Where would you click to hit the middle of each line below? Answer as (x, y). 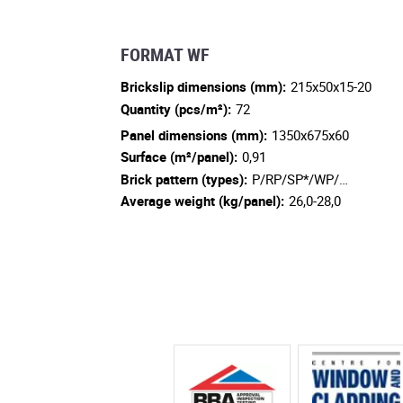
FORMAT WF (165, 55)
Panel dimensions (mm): (194, 135)
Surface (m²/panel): (179, 157)
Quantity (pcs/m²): (176, 108)
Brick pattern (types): (184, 179)
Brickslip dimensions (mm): (203, 87)
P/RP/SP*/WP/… (300, 179)
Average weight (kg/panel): (202, 201)
